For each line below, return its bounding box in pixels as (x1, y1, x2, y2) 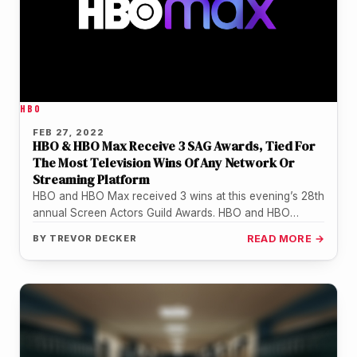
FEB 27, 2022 (33, 127, 104, 139)
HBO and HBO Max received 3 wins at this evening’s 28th (33, 190, 324, 203)
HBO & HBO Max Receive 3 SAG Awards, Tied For (33, 137, 316, 155)
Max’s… (33, 223, 71, 237)
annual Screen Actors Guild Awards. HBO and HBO (33, 206, 290, 220)
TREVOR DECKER (49, 233, 138, 245)
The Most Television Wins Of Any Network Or (33, 154, 295, 172)
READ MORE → (246, 233, 324, 245)
